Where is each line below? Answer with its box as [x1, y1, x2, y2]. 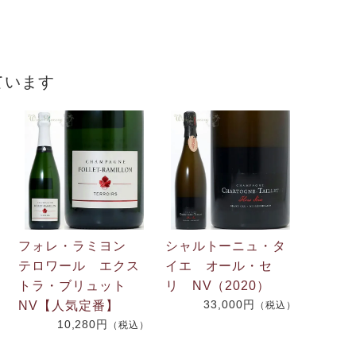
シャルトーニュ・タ [164, 238, 287, 253]
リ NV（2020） [164, 278, 271, 292]
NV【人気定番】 [18, 298, 119, 312]
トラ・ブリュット [18, 278, 140, 292]
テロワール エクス [18, 258, 140, 273]
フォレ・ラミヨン [18, 238, 140, 253]
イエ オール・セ [164, 258, 273, 273]
